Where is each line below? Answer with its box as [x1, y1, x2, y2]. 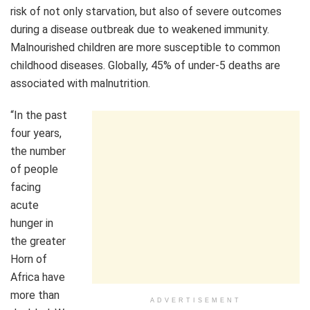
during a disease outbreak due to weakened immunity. [10, 22, 269, 36]
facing [10, 180, 41, 194]
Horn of [10, 252, 47, 266]
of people [10, 162, 58, 176]
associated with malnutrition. [10, 76, 150, 90]
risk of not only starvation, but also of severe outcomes [10, 4, 282, 18]
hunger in [10, 216, 53, 230]
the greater [10, 234, 66, 248]
